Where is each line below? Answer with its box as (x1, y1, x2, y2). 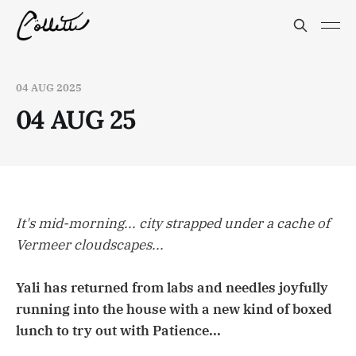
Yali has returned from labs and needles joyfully (16, 279, 328, 297)
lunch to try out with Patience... (16, 322, 221, 340)
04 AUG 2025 (16, 81, 82, 95)
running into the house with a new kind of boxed (16, 300, 332, 319)
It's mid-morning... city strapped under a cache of (16, 215, 330, 233)
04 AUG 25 (16, 103, 136, 136)
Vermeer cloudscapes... (16, 236, 164, 254)
